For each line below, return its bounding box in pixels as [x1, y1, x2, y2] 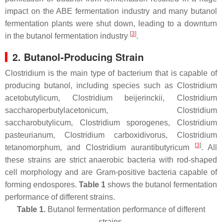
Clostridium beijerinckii [72, 94, 163, 102]
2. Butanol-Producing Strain [12, 50, 144, 64]
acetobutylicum [5, 94, 58, 102]
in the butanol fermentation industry [5, 32, 130, 40]
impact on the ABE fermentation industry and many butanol [5, 7, 217, 15]
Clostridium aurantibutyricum [85, 143, 190, 152]
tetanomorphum [5, 143, 60, 152]
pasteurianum [5, 131, 53, 139]
